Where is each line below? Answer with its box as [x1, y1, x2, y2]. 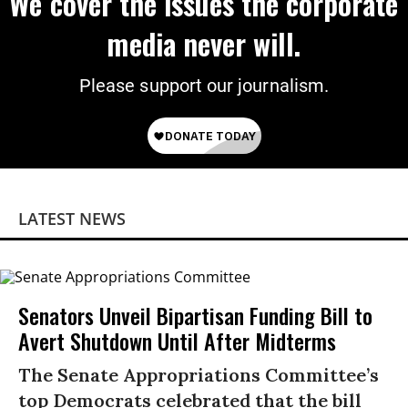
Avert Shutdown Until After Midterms [18, 323, 336, 357]
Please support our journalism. [79, 75, 329, 97]
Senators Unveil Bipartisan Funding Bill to [18, 298, 372, 331]
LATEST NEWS [18, 208, 126, 230]
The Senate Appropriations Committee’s [18, 362, 379, 386]
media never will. [107, 22, 301, 66]
